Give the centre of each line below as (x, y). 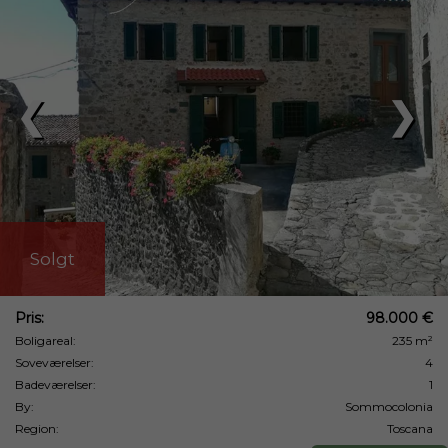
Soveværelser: (54, 362)
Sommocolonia (389, 406)
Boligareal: (45, 340)
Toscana (410, 428)
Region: (37, 428)
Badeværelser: (55, 384)
